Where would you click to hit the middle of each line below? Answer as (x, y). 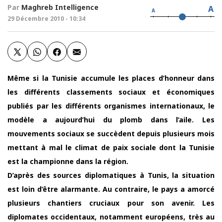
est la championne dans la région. (68, 161)
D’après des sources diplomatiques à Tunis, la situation (111, 175)
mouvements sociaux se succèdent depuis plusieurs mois (111, 134)
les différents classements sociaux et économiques (111, 92)
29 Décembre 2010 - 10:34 (46, 19)
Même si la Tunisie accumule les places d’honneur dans (111, 78)
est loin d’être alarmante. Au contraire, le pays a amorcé (111, 189)
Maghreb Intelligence (60, 7)
